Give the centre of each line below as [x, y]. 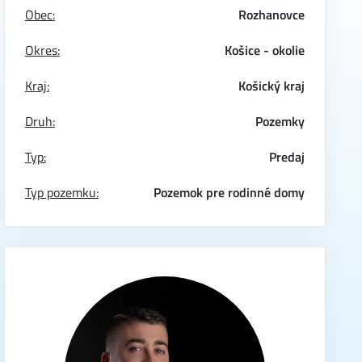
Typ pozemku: [61, 192]
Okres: [42, 50]
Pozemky [280, 121]
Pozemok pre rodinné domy [229, 192]
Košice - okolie [265, 50]
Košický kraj [272, 86]
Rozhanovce [272, 15]
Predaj [287, 157]
